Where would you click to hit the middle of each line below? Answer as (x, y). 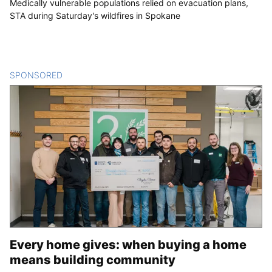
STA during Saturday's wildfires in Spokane (95, 15)
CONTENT (83, 75)
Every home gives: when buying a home (128, 244)
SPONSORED (36, 75)
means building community (93, 260)
